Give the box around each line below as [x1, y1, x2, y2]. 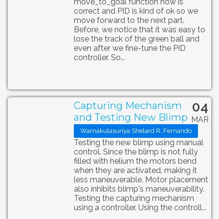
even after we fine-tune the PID [73, 44, 186, 53]
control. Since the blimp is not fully [73, 147, 198, 156]
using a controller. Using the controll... [73, 202, 206, 212]
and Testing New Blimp [73, 111, 188, 123]
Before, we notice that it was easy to [73, 25, 205, 35]
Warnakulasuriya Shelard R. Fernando [80, 127, 192, 135]
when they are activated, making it [73, 165, 197, 175]
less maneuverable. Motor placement [73, 175, 208, 184]
